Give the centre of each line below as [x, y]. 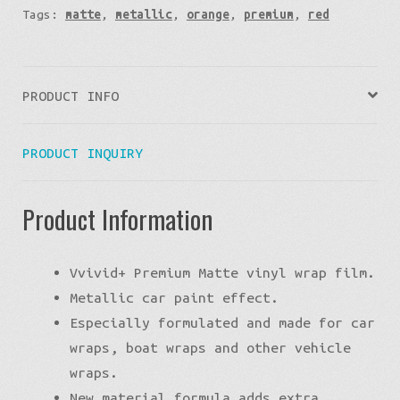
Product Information [117, 219]
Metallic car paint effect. [174, 297]
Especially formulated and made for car [222, 322]
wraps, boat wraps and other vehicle [210, 347]
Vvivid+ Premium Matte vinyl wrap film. [222, 272]
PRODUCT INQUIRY [82, 152]
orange [208, 14]
